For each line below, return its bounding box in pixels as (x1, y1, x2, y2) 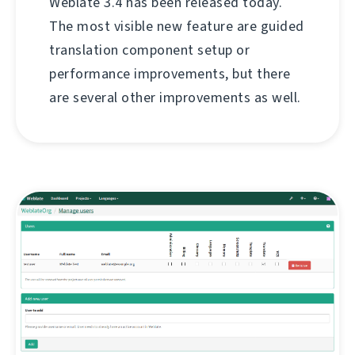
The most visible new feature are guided (49, 17, 304, 36)
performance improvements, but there (49, 64, 291, 84)
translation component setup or (49, 40, 250, 60)
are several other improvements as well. (49, 88, 301, 108)
